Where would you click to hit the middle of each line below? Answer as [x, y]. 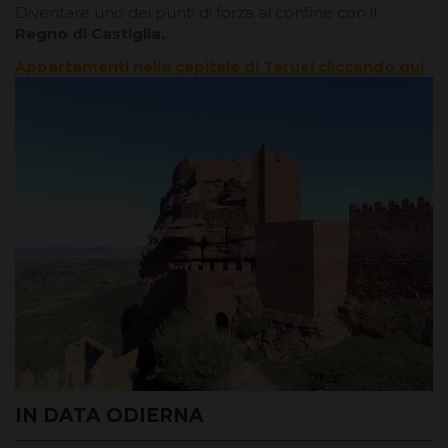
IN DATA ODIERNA [109, 415]
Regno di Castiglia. [90, 34]
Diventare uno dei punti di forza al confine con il [196, 13]
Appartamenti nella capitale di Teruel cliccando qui [219, 67]
